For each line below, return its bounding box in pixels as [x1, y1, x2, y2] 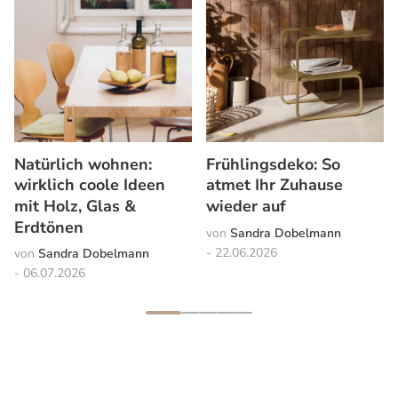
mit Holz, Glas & [14, 195, 136, 217]
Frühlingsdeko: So [206, 153, 340, 175]
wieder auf [206, 195, 286, 217]
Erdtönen [14, 216, 84, 238]
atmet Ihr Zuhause [206, 173, 343, 195]
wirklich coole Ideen [14, 173, 165, 195]
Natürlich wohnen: [14, 153, 152, 175]
